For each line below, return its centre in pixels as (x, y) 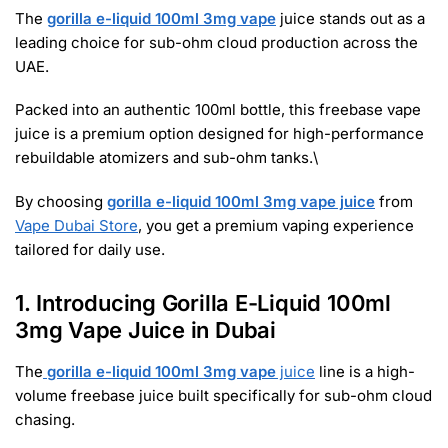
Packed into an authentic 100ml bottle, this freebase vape (218, 110)
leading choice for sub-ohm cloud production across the (216, 42)
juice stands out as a (350, 18)
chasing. (45, 419)
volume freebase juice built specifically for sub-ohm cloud (223, 395)
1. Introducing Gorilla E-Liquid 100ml (203, 302)
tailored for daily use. (90, 249)
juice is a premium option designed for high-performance (219, 134)
